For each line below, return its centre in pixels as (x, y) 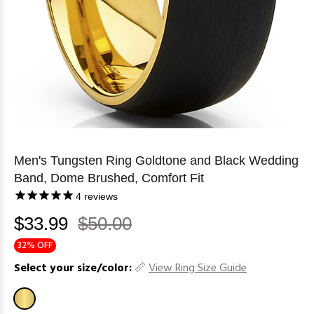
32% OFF (35, 245)
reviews (100, 197)
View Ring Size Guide (198, 268)
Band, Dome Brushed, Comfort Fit (109, 178)
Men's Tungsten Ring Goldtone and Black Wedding (156, 161)
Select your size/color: (73, 268)
